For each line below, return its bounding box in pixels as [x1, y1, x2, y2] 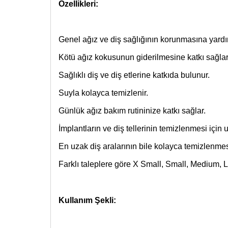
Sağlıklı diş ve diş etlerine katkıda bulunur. [58, 70, 210, 79]
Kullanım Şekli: [58, 195, 116, 205]
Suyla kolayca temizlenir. [58, 88, 148, 97]
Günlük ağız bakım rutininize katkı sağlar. [58, 106, 206, 115]
